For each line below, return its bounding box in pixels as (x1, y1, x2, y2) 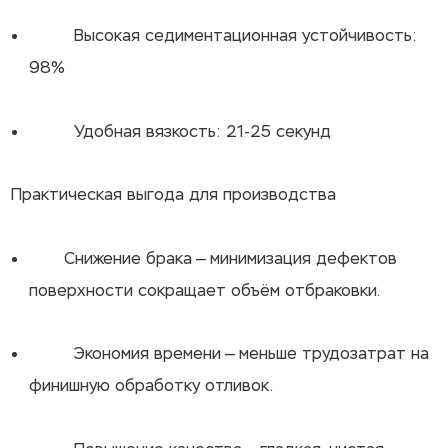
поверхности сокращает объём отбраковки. (29, 279, 381, 301)
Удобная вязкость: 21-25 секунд (29, 120, 332, 142)
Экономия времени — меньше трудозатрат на (29, 343, 430, 365)
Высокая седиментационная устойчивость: (29, 25, 418, 47)
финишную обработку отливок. (29, 375, 274, 397)
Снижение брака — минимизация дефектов (29, 247, 398, 269)
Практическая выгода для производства (11, 184, 337, 206)
